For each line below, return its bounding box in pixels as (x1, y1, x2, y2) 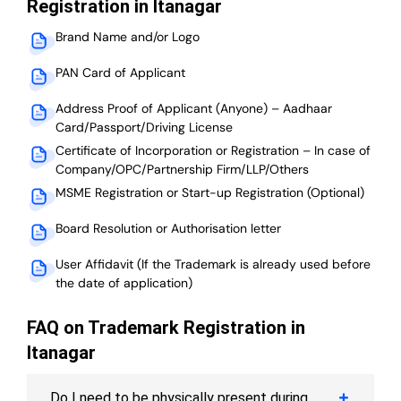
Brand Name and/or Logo (55, 28, 200, 45)
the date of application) (55, 274, 192, 291)
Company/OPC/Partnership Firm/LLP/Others (55, 160, 309, 177)
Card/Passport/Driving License (55, 118, 233, 135)
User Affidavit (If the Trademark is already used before (55, 255, 371, 272)
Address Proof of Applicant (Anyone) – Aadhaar (55, 99, 332, 116)
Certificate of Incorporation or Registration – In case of (55, 141, 371, 158)
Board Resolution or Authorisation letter (55, 219, 281, 236)
